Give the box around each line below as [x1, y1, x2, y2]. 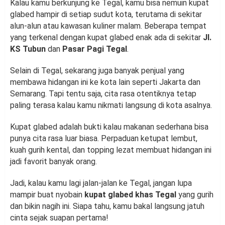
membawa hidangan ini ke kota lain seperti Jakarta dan [10, 77, 200, 87]
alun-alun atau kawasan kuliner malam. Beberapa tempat [10, 21, 206, 31]
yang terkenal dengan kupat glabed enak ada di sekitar [10, 33, 203, 43]
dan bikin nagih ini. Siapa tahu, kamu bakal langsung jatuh [10, 201, 204, 211]
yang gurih [176, 190, 213, 200]
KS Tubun [10, 44, 46, 54]
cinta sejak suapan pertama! [10, 213, 108, 223]
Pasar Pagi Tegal [62, 44, 127, 54]
